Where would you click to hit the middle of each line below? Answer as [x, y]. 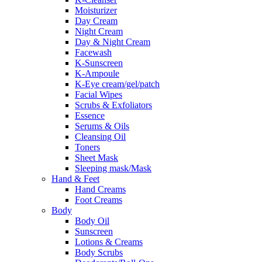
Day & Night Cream [113, 42]
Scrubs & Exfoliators [113, 105]
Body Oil [92, 221]
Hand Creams [100, 189]
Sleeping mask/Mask [113, 168]
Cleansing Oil [100, 137]
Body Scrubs [99, 252]
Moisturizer [96, 10]
